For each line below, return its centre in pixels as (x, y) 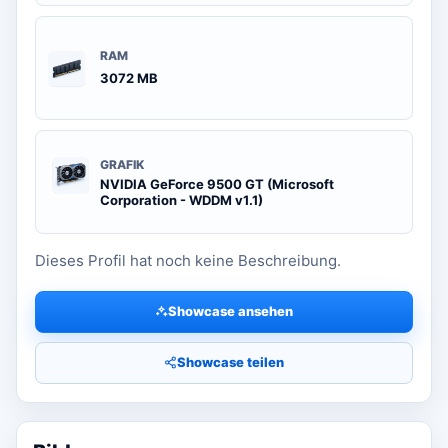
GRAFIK (122, 164)
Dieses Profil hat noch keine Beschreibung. (188, 260)
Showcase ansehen (230, 311)
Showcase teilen (230, 362)
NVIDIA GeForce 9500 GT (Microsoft (217, 183)
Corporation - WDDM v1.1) (181, 199)
